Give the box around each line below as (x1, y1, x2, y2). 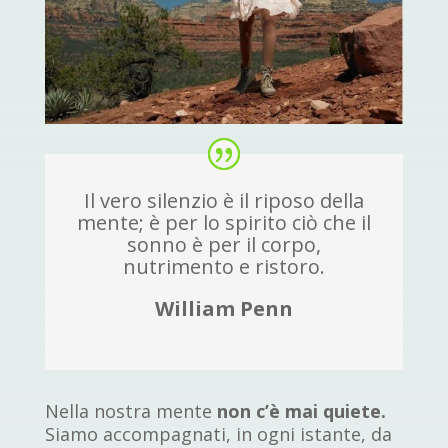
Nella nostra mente (44, 399, 217, 424)
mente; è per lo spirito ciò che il (76, 209, 371, 237)
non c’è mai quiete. (216, 399, 386, 424)
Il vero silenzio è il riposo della (83, 187, 364, 215)
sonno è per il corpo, (126, 231, 321, 259)
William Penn (154, 295, 293, 323)
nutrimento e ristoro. (122, 253, 325, 281)
